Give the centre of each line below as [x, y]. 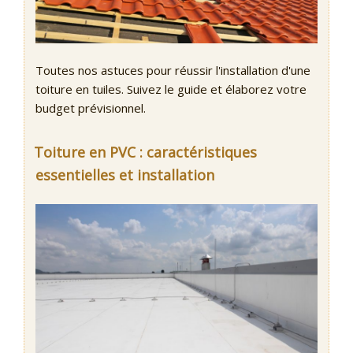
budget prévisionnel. [91, 108]
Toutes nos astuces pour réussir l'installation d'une [173, 70]
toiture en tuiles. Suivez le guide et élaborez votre [171, 89]
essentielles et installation [125, 175]
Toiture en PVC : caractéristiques [145, 152]
